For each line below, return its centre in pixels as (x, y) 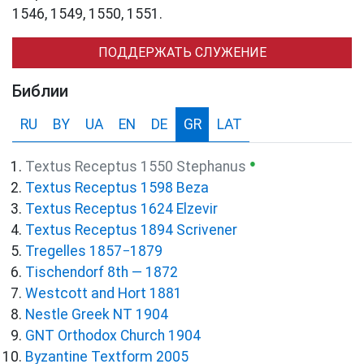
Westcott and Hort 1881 (104, 294)
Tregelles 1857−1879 (94, 251)
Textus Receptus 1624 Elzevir (121, 209)
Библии (40, 91)
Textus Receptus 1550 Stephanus (136, 167)
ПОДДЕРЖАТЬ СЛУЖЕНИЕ (182, 53)
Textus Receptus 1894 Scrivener (131, 230)
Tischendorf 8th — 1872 (102, 273)
